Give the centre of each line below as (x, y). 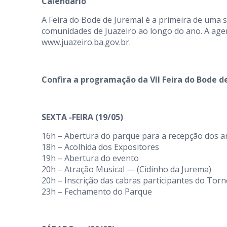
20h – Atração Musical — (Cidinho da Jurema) (126, 169)
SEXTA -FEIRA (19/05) (82, 117)
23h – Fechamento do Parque (97, 192)
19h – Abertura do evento (90, 158)
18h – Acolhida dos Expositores (100, 147)
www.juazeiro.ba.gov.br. (86, 42)
